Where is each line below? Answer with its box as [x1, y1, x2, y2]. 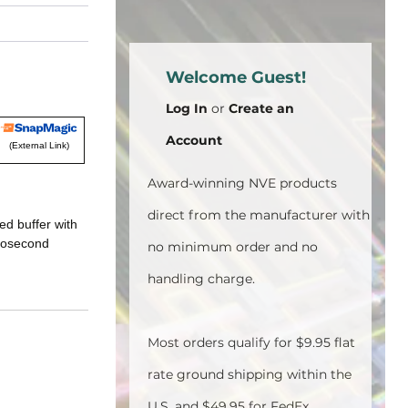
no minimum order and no [148, 239, 318, 255]
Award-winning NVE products [148, 175, 337, 191]
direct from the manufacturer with [148, 207, 370, 223]
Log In [166, 100, 208, 117]
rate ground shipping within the [148, 366, 352, 382]
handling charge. [148, 270, 255, 287]
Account [166, 132, 222, 148]
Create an [229, 100, 294, 117]
